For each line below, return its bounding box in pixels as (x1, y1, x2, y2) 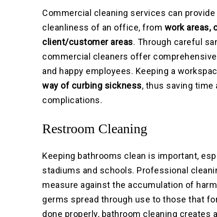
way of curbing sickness (42, 80, 142, 91)
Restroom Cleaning (42, 121, 148, 137)
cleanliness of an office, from (42, 22, 165, 33)
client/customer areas (42, 37, 133, 47)
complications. (42, 95, 103, 106)
